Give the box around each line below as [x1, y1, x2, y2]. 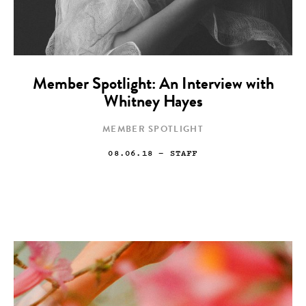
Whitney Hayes [103, 94, 203, 111]
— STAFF [153, 146, 198, 158]
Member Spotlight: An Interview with [32, 76, 274, 94]
